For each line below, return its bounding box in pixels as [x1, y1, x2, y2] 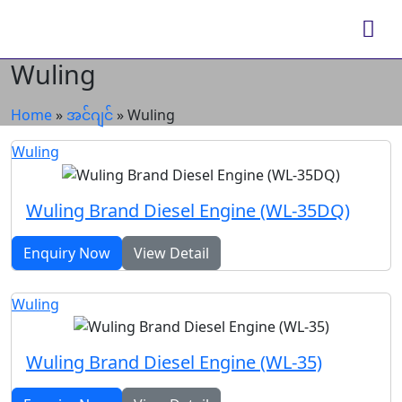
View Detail [134, 242, 209, 263]
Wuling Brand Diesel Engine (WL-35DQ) [26, 197, 350, 223]
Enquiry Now [23, 242, 110, 263]
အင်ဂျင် [66, 105, 113, 125]
